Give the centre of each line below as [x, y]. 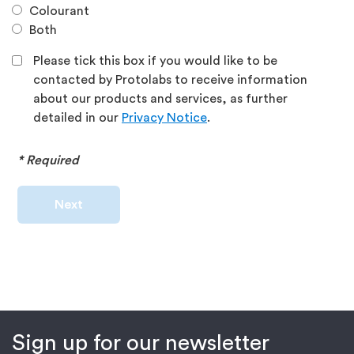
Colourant [59, 11]
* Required [48, 160]
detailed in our [77, 118]
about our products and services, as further [160, 99]
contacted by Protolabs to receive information [170, 80]
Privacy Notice [164, 118]
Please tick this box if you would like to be [155, 61]
